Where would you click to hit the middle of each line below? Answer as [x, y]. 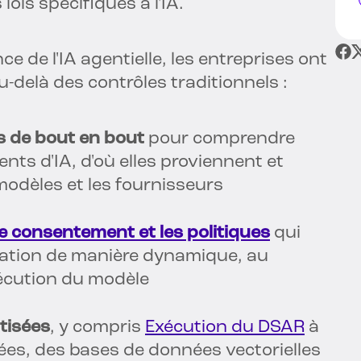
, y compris [98, 328]
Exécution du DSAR [225, 328]
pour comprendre [220, 139]
